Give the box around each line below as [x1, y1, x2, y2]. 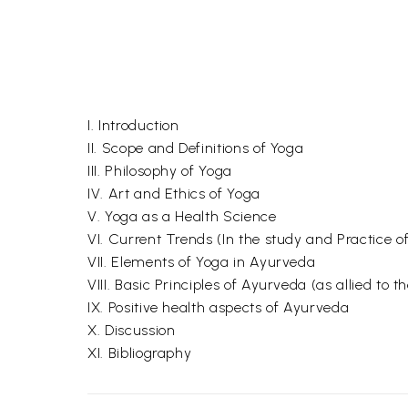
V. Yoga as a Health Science [87, 208, 277, 225]
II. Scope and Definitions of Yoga [87, 139, 304, 157]
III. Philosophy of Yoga [87, 162, 232, 179]
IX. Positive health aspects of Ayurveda [87, 299, 350, 316]
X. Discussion [87, 321, 176, 339]
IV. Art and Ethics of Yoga [87, 185, 260, 202]
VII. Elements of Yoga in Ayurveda [87, 253, 316, 270]
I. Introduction [87, 117, 179, 134]
